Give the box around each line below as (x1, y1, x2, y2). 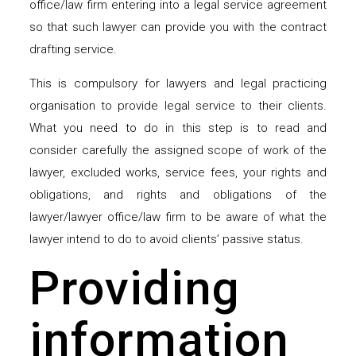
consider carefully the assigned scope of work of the (29, 143, 327, 158)
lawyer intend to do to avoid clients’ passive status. (29, 232, 304, 247)
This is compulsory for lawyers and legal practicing (29, 76, 327, 91)
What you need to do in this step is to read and (29, 121, 327, 136)
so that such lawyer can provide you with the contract (29, 20, 327, 35)
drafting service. (29, 42, 117, 57)
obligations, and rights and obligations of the (29, 188, 327, 203)
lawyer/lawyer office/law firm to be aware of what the (29, 210, 327, 225)
